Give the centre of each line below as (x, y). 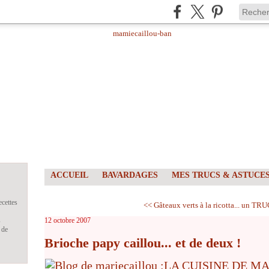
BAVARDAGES (130, 175)
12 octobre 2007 (68, 220)
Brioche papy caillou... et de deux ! (143, 243)
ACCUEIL (69, 175)
